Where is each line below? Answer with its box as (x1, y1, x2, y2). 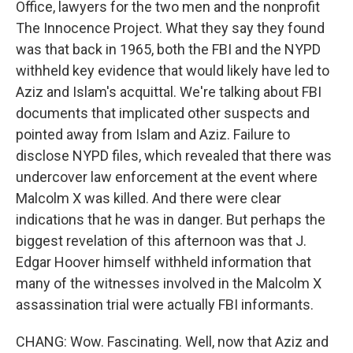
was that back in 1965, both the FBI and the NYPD (16, 40, 321, 58)
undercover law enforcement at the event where (16, 168, 318, 185)
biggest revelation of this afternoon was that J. (16, 232, 307, 249)
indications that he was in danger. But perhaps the (16, 210, 325, 228)
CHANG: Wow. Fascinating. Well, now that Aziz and (16, 333, 329, 350)
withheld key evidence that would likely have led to (16, 61, 329, 79)
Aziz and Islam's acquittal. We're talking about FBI (16, 83, 321, 100)
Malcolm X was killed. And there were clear (16, 189, 281, 206)
